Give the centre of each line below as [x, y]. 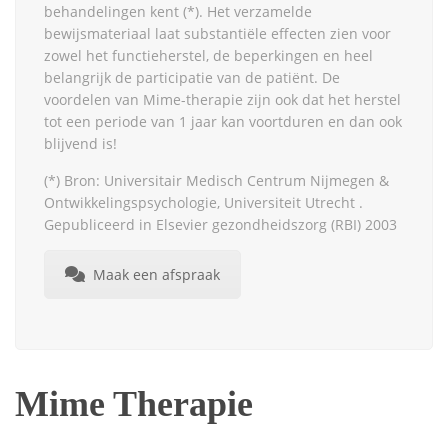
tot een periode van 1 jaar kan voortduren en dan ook [223, 121]
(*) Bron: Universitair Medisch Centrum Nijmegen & [216, 180]
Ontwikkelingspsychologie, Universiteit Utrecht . [203, 202]
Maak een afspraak [156, 274]
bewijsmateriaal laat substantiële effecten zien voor [217, 33]
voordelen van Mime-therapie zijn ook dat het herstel [222, 99]
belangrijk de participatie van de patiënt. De [192, 77]
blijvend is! [80, 143]
